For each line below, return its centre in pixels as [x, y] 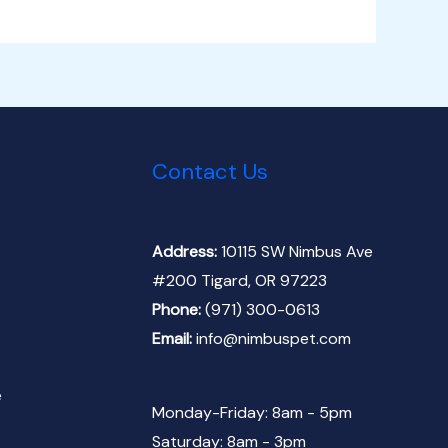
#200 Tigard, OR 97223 [239, 280]
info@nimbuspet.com [271, 338]
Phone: [176, 309]
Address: [186, 251]
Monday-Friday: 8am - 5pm [251, 412]
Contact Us [209, 172]
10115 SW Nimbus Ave [296, 251]
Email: [171, 338]
